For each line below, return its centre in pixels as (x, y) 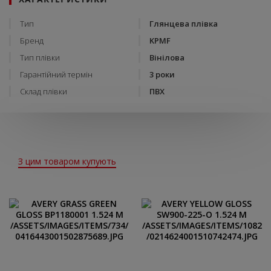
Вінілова (167, 58)
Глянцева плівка (184, 24)
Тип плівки (40, 58)
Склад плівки (44, 92)
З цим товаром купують (67, 162)
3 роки (162, 75)
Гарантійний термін (56, 75)
